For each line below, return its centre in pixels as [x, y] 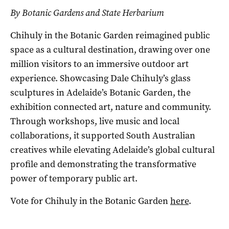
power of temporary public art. [74, 179]
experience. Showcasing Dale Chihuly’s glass [100, 78]
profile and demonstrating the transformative [103, 164]
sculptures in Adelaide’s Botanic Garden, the [100, 93]
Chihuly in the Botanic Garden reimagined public [110, 36]
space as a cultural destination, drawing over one [110, 50]
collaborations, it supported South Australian [103, 136]
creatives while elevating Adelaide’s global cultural [112, 150]
